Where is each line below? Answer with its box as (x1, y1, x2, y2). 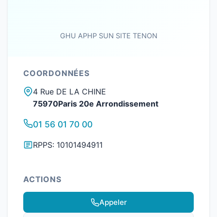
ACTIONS (23, 174, 62, 184)
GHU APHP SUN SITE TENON (60, 31, 157, 40)
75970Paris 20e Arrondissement (33, 99, 158, 108)
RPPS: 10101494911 (33, 140, 103, 150)
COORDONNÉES (23, 68, 90, 78)
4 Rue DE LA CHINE (33, 87, 106, 96)
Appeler (99, 197, 127, 207)
